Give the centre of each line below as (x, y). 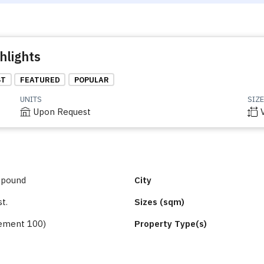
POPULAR (91, 80)
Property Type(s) (171, 224)
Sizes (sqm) (159, 202)
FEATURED (40, 80)
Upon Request (62, 112)
